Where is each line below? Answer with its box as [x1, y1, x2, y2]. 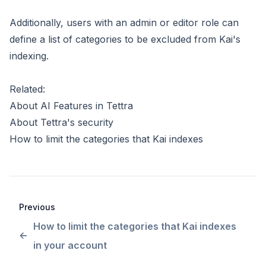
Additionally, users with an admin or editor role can [9, 17, 239, 28]
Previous [19, 202, 55, 212]
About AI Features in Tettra [9, 100, 133, 112]
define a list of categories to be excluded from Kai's [9, 33, 240, 45]
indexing [9, 50, 46, 62]
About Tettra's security [9, 116, 113, 128]
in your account [33, 239, 107, 251]
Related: [9, 83, 48, 95]
